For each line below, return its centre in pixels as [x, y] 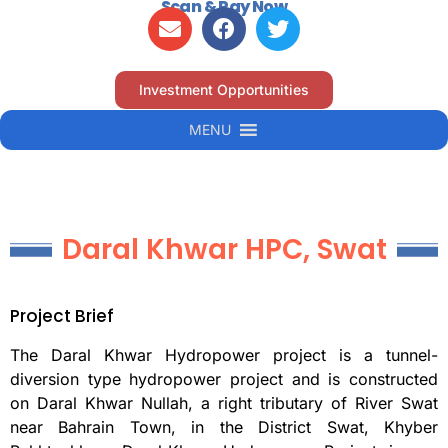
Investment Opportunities [224, 90]
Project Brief [62, 316]
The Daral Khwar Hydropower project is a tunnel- [224, 355]
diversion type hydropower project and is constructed [224, 379]
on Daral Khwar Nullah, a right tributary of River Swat [224, 403]
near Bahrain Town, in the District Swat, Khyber [224, 427]
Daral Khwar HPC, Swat [224, 250]
